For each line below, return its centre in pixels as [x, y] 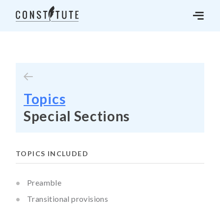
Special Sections [77, 116]
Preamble [44, 182]
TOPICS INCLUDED [52, 153]
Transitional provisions [68, 198]
